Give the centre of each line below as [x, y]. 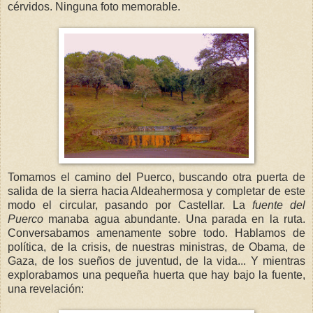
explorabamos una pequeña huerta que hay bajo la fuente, [156, 275]
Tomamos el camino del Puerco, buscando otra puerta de [156, 177]
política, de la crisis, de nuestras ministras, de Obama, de [156, 247]
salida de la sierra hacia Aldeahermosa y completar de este [156, 191]
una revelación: [46, 289]
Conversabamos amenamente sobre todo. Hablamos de [156, 233]
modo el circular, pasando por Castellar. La [130, 205]
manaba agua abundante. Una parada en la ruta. [174, 219]
